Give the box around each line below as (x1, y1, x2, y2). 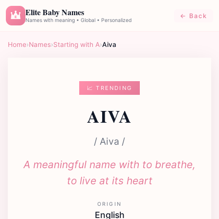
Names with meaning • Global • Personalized (25, 17, 131, 23)
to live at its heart (66, 175, 153, 187)
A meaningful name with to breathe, (23, 158, 196, 171)
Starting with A (53, 41, 100, 48)
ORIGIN (97, 201, 122, 208)
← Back (180, 12, 207, 20)
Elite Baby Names (25, 6, 84, 18)
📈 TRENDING (87, 84, 132, 91)
